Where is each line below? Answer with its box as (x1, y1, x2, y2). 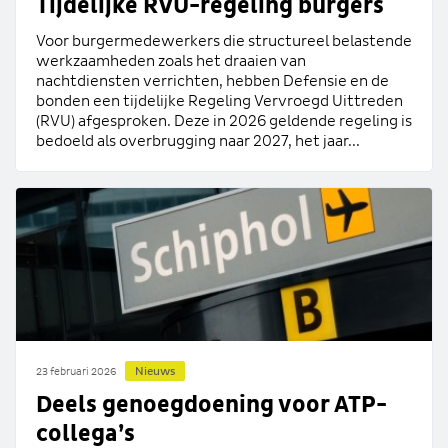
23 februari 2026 (36, 366, 117, 378)
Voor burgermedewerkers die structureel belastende (36, 32, 412, 49)
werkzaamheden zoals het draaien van (36, 52, 306, 69)
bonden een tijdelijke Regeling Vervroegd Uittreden (36, 92, 403, 109)
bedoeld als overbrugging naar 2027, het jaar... (36, 132, 360, 149)
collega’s (36, 421, 135, 446)
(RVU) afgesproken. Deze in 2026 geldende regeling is (36, 112, 412, 129)
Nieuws (135, 364, 175, 378)
